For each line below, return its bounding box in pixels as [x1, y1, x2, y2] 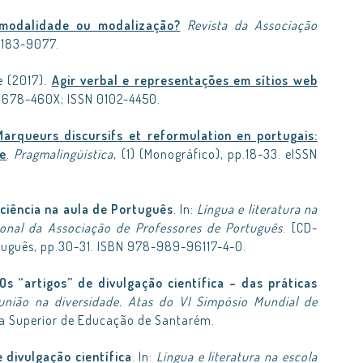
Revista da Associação [186, 17, 318, 33]
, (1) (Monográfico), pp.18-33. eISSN [113, 146, 318, 162]
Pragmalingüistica [14, 146, 114, 162]
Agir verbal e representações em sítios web [51, 72, 318, 88]
